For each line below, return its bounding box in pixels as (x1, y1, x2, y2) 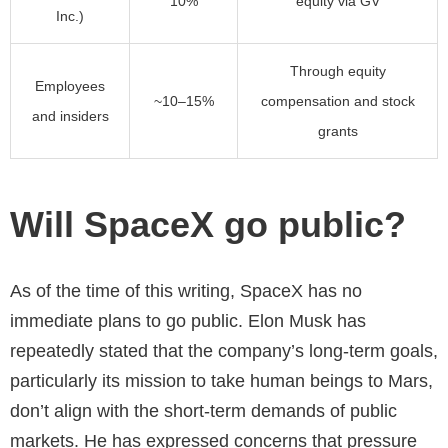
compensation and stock (260, 93, 415, 110)
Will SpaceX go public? (10, 204, 406, 246)
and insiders (31, 108, 109, 125)
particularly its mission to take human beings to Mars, (10, 371, 433, 392)
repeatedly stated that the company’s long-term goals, (10, 341, 438, 362)
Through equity (289, 63, 386, 80)
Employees (35, 78, 105, 95)
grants (317, 123, 358, 140)
